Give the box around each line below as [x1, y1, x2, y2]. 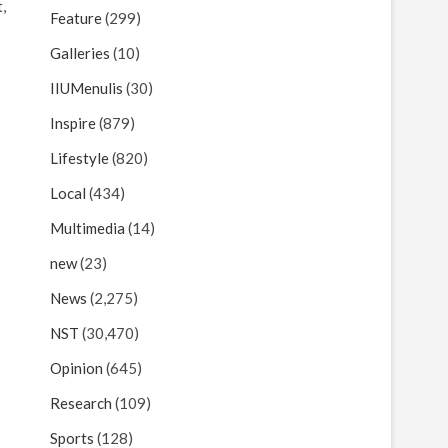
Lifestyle [50, 149, 109, 167]
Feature [50, 9, 102, 27]
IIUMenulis [50, 79, 123, 97]
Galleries [50, 44, 110, 62]
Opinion [50, 359, 103, 377]
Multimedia [50, 219, 125, 237]
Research [50, 394, 112, 412]
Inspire [50, 114, 96, 132]
